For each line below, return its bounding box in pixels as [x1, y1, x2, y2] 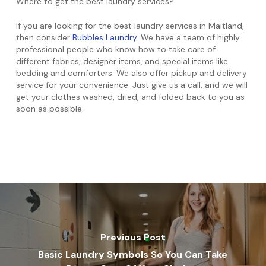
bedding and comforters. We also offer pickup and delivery [15, 68, 247, 78]
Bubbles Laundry [72, 32, 137, 43]
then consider [15, 32, 72, 43]
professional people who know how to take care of [15, 44, 216, 55]
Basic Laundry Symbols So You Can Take [38, 248, 228, 261]
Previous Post [100, 231, 166, 243]
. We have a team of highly [136, 32, 240, 43]
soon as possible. [15, 103, 84, 114]
